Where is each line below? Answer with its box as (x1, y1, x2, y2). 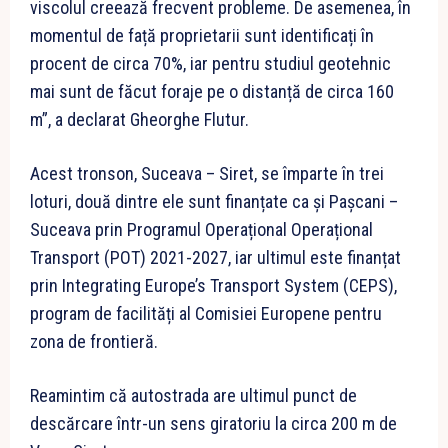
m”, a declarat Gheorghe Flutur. (30, 109, 249, 131)
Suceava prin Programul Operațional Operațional (30, 219, 373, 241)
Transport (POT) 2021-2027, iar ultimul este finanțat (30, 247, 401, 269)
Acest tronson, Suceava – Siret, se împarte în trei (30, 163, 384, 185)
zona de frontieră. (30, 331, 158, 353)
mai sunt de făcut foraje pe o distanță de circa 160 (30, 81, 394, 103)
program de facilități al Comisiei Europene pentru (30, 303, 382, 325)
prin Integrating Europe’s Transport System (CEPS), (30, 275, 397, 297)
